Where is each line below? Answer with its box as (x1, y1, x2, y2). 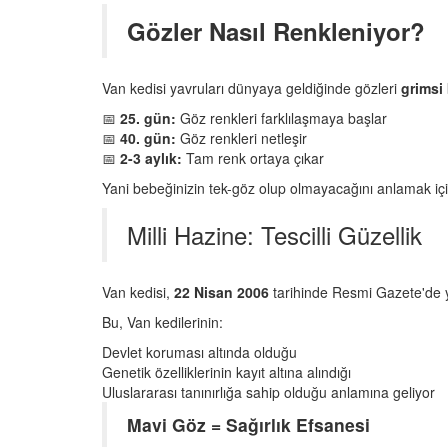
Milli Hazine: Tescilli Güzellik (127, 216, 422, 252)
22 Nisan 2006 (174, 281, 269, 302)
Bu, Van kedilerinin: (102, 311, 223, 332)
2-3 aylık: (120, 147, 182, 168)
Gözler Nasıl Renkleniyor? (127, 13, 425, 48)
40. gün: (120, 127, 176, 148)
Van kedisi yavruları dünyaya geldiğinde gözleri (102, 77, 401, 98)
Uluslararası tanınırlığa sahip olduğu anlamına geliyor (102, 381, 435, 402)
